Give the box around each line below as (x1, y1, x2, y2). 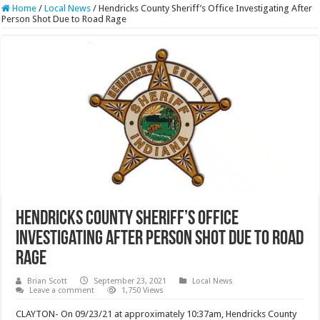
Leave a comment (29, 285, 95, 295)
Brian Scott (27, 276, 68, 286)
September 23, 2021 (94, 276, 167, 286)
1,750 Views (121, 285, 164, 295)
